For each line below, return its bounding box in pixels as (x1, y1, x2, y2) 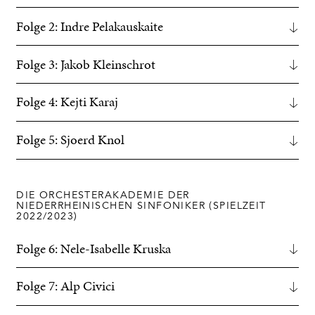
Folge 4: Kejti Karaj (16, 93, 119, 112)
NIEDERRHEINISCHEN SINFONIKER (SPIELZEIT (16, 201, 266, 212)
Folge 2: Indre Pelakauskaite (16, 17, 164, 36)
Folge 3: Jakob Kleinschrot (16, 55, 156, 74)
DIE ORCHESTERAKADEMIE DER (16, 191, 190, 201)
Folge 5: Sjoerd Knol (16, 131, 125, 150)
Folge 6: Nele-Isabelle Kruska (16, 239, 172, 258)
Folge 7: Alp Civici (16, 277, 115, 296)
